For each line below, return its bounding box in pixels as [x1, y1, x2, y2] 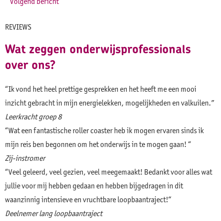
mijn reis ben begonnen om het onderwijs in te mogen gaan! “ [5, 140, 191, 149]
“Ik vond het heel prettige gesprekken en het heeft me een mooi [5, 84, 196, 94]
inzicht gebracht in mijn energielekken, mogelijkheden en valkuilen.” [5, 98, 215, 108]
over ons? [5, 57, 56, 73]
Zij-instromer [5, 153, 45, 163]
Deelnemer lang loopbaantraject [5, 209, 102, 219]
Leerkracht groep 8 [5, 112, 62, 122]
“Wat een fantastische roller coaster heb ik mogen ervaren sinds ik [5, 126, 204, 136]
